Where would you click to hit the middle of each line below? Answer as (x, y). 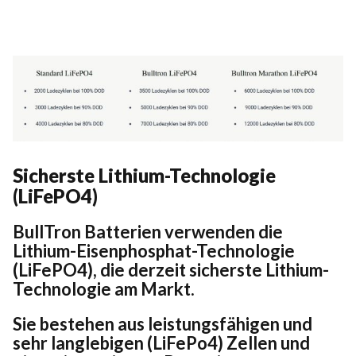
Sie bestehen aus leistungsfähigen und (163, 323)
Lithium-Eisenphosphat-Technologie (154, 250)
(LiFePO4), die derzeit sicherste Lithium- (171, 269)
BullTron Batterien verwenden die (148, 231)
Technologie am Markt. (104, 288)
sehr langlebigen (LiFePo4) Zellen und (161, 342)
